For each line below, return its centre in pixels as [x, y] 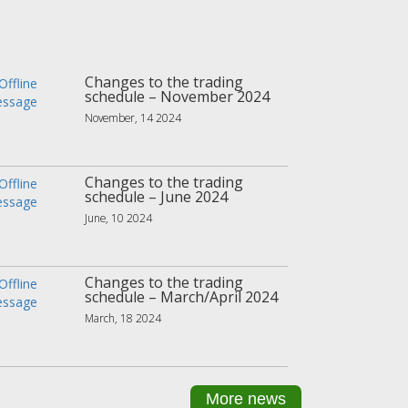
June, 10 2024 [118, 218]
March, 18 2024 [122, 318]
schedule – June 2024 [156, 197]
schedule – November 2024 [177, 97]
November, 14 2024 [133, 118]
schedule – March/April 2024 [181, 297]
